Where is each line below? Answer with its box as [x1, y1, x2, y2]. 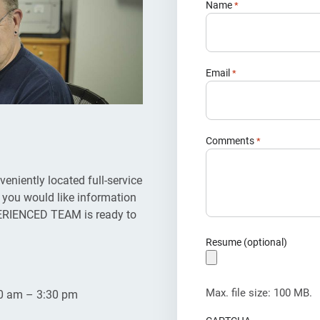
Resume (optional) [206, 235, 287, 249]
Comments [206, 134, 254, 147]
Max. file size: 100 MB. [206, 285, 312, 299]
